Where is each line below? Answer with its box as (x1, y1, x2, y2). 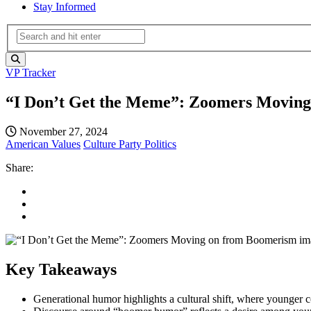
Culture (83, 138, 119, 151)
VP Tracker (6, 67, 56, 79)
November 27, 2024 (17, 126, 108, 138)
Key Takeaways (6, 260, 117, 279)
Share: (6, 162, 33, 174)
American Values (6, 138, 81, 151)
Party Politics (119, 138, 176, 151)
